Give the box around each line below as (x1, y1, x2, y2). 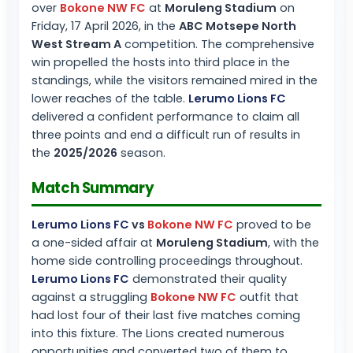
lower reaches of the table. (32, 91, 188, 106)
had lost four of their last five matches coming (32, 307, 300, 323)
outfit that (236, 289, 299, 305)
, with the (268, 235, 319, 251)
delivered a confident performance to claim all (32, 109, 299, 124)
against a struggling (32, 289, 150, 305)
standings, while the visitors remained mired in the (32, 72, 318, 88)
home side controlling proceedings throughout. (32, 253, 303, 269)
